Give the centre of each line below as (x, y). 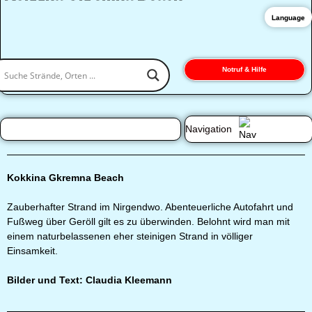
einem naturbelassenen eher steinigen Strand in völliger (130, 236)
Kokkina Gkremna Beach (65, 178)
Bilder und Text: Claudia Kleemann (89, 280)
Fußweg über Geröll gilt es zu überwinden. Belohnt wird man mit (148, 221)
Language (288, 18)
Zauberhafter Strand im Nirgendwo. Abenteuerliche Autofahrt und (150, 207)
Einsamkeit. (32, 251)
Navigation (208, 129)
